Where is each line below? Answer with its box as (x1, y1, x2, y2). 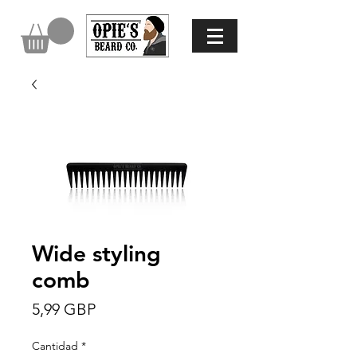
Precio (95, 298, 139, 318)
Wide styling (32, 239, 161, 267)
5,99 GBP (32, 299, 96, 319)
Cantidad (32, 338, 78, 353)
